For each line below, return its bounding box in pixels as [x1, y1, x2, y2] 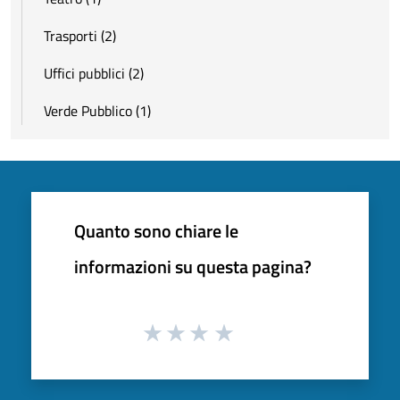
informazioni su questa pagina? [74, 252, 312, 280]
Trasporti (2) [44, 24, 116, 46]
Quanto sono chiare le [74, 216, 238, 245]
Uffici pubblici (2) [44, 62, 144, 84]
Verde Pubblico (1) [44, 99, 151, 121]
